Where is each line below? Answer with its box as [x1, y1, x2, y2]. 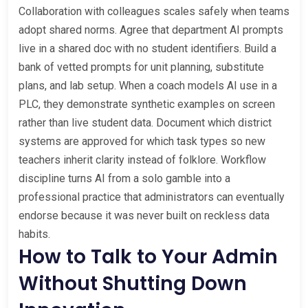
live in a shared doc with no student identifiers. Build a [19, 41, 276, 55]
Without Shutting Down [19, 269, 247, 297]
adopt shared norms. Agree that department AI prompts [19, 23, 283, 36]
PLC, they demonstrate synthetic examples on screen [19, 97, 275, 111]
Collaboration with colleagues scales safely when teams [19, 4, 289, 18]
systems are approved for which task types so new [19, 134, 265, 148]
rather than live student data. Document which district [19, 115, 272, 129]
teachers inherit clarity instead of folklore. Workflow [19, 153, 266, 166]
